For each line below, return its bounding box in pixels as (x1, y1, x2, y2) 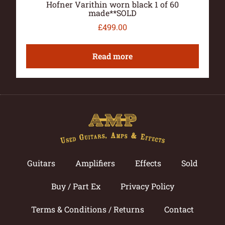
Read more (92, 51, 133, 62)
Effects (135, 157, 161, 168)
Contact (164, 203, 194, 214)
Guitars (27, 157, 55, 168)
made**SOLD (88, 8, 137, 19)
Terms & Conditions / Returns (31, 203, 144, 214)
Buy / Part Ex (51, 180, 100, 191)
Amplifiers (75, 157, 115, 168)
